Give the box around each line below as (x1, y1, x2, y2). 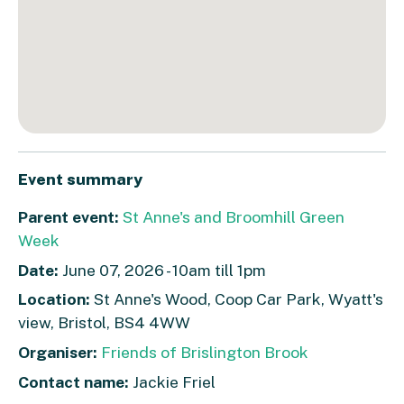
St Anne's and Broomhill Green (123, 207, 344, 226)
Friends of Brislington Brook (101, 342, 308, 362)
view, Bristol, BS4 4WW (18, 313, 190, 333)
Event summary (18, 169, 142, 188)
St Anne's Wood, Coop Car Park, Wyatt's (94, 289, 383, 309)
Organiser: (18, 342, 97, 362)
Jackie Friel (129, 372, 216, 391)
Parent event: (18, 207, 119, 226)
